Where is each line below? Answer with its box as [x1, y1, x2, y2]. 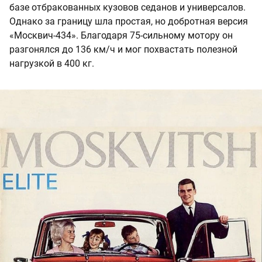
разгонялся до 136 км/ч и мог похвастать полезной [9, 43, 237, 55]
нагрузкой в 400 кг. [9, 57, 94, 69]
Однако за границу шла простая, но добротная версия [9, 15, 248, 27]
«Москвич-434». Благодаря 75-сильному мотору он [9, 29, 233, 41]
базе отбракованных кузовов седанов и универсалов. [9, 1, 246, 13]
